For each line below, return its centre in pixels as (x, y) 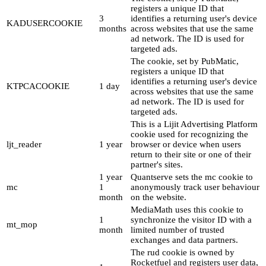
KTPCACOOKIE (38, 86)
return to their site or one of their (191, 155)
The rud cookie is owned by (183, 253)
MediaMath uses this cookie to (187, 210)
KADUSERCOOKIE (45, 23)
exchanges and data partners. (184, 240)
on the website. (159, 197)
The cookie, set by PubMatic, (185, 61)
